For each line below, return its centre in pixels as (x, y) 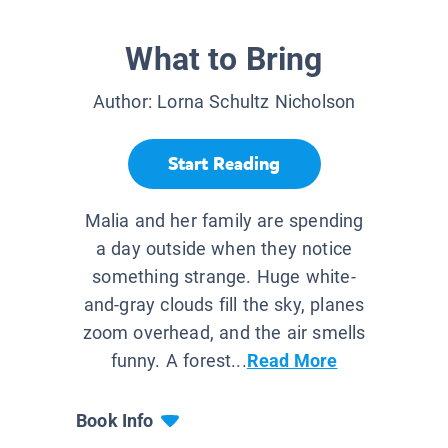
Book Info (115, 421)
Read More (292, 361)
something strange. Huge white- (224, 277)
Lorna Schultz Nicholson (256, 102)
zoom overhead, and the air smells (224, 333)
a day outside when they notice (224, 249)
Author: (125, 102)
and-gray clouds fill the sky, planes (224, 305)
